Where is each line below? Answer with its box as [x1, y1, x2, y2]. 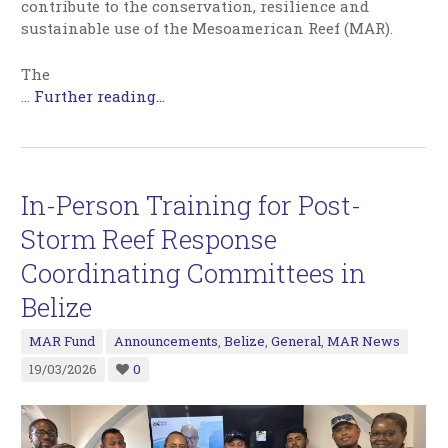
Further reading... [34, 85, 166, 106]
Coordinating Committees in [21, 255, 367, 290]
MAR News [327, 331, 401, 350]
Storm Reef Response [21, 221, 278, 256]
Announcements [114, 331, 219, 350]
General [271, 331, 322, 350]
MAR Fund [29, 331, 96, 350]
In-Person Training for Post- [21, 187, 362, 222]
